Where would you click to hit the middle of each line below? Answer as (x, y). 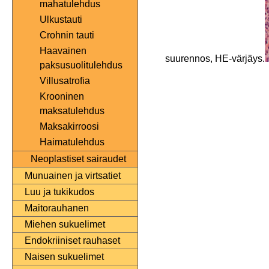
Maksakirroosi (69, 127)
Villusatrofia (65, 81)
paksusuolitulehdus (81, 65)
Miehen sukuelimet (65, 225)
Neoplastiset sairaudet (78, 159)
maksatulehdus (72, 111)
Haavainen (63, 51)
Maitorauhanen (57, 208)
